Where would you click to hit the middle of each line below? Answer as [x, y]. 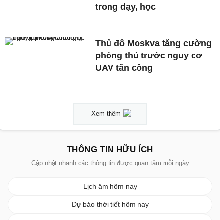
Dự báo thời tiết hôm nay [110, 204]
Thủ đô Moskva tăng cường [154, 43]
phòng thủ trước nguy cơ [149, 55]
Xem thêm [106, 113]
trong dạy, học [126, 7]
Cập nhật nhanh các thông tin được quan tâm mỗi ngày [110, 163]
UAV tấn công [124, 68]
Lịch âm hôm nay [110, 186]
